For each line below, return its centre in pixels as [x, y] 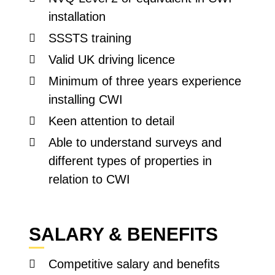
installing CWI [86, 99]
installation [77, 17]
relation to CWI [90, 179]
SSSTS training [90, 38]
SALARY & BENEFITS [124, 234]
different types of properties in [130, 161]
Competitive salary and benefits [134, 264]
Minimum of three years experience [145, 81]
